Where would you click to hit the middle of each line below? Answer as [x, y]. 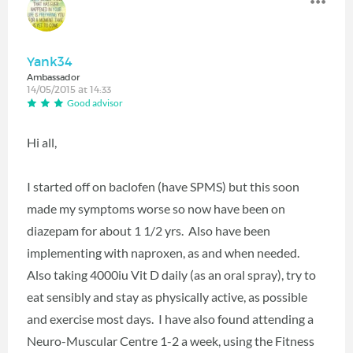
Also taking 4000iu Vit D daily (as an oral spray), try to [171, 274]
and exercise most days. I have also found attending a [170, 318]
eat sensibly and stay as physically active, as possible [167, 296]
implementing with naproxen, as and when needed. [164, 252]
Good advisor [95, 102]
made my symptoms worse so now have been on [156, 208]
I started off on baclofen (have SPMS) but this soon [163, 186]
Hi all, [42, 142]
